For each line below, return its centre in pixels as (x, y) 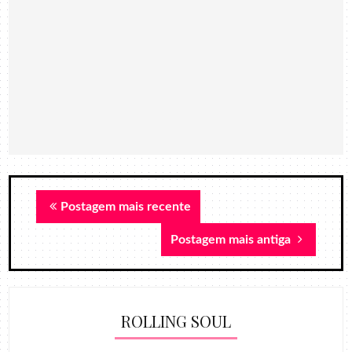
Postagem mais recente (126, 206)
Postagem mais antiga (232, 239)
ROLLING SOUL (176, 321)
